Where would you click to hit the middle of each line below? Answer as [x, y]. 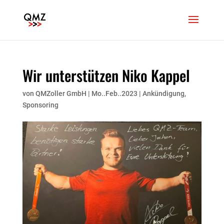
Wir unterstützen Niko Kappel [106, 75]
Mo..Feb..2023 [114, 93]
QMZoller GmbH [61, 93]
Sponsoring [40, 105]
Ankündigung [163, 93]
